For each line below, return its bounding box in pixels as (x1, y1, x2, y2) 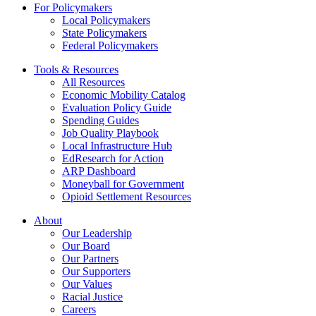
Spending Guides (62, 114, 139, 127)
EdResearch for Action (62, 152, 164, 165)
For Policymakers (34, 1, 112, 14)
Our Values (62, 278, 112, 291)
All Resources (62, 76, 125, 89)
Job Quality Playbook (62, 127, 159, 140)
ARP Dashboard (62, 165, 135, 178)
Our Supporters (62, 265, 130, 278)
